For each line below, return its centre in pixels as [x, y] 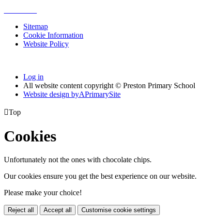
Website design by [51, 94]
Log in [33, 77]
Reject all [21, 210]
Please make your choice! [43, 193]
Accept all [58, 210]
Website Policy [46, 44]
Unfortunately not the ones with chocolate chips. [78, 160]
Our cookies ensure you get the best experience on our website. [100, 176]
